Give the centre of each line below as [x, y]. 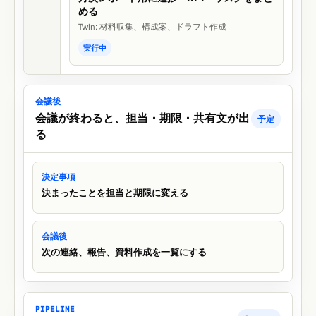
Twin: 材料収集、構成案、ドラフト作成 [152, 27]
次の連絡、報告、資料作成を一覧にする [124, 253]
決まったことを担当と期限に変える [115, 193]
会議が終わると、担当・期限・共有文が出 [142, 119]
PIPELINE [55, 309]
